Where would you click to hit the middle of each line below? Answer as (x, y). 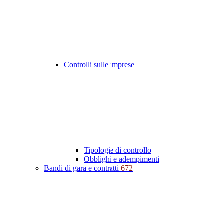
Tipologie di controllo (117, 150)
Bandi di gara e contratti (82, 168)
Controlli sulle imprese (99, 65)
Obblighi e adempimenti (121, 159)
